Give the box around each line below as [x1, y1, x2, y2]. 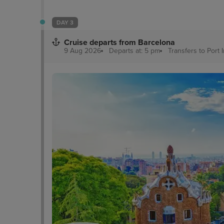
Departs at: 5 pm [109, 46, 160, 55]
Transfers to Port [168, 46, 221, 55]
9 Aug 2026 [64, 46, 101, 55]
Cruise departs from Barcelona [64, 37, 175, 47]
